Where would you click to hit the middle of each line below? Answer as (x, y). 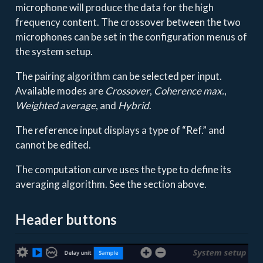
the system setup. (54, 52)
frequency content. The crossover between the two (128, 22)
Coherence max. (189, 91)
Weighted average (55, 106)
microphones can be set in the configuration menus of (131, 37)
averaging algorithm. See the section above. (111, 184)
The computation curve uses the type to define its (123, 170)
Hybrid (133, 106)
